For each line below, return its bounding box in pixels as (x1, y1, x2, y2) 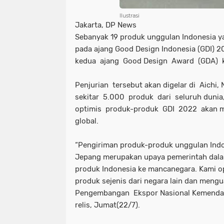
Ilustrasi (119, 12, 139, 19)
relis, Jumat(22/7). (75, 200, 142, 209)
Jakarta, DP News (75, 20, 136, 29)
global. (75, 116, 98, 125)
